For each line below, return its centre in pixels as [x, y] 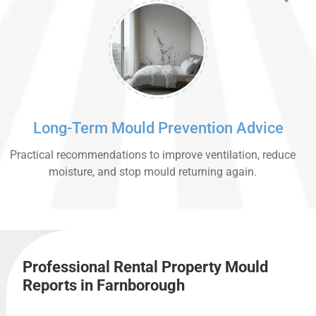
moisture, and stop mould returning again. [153, 172]
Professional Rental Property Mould [145, 267]
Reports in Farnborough [104, 286]
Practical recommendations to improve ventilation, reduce [153, 155]
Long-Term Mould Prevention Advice [158, 128]
